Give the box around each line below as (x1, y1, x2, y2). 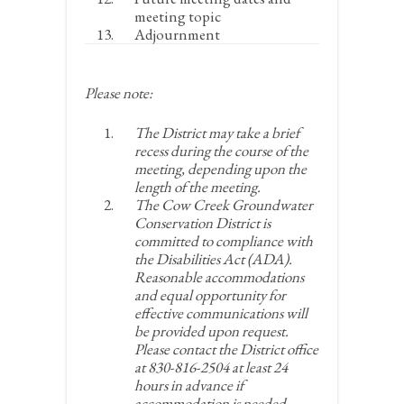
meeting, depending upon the (134, 159, 307, 179)
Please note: (85, 83, 152, 103)
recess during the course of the (134, 141, 308, 161)
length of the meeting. (134, 177, 261, 197)
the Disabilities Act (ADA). (134, 249, 292, 269)
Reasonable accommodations (134, 267, 304, 287)
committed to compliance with (134, 231, 313, 251)
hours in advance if (134, 375, 243, 395)
